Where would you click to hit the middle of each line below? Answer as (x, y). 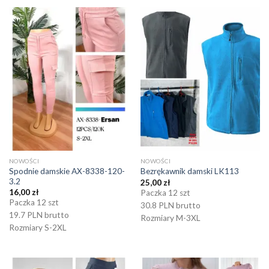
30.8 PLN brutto (170, 205)
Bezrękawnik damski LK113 (189, 171)
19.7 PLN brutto (39, 215)
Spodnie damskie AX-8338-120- (67, 171)
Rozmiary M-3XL (170, 218)
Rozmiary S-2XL (38, 227)
